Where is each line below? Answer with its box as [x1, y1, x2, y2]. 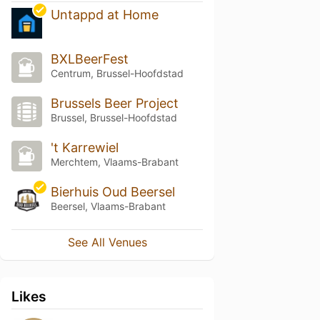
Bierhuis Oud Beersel [50, 184, 175, 199]
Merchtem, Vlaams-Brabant [50, 156, 179, 168]
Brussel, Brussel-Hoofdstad [50, 111, 177, 124]
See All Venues [67, 234, 147, 249]
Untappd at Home [50, 7, 159, 23]
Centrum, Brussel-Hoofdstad [50, 67, 184, 80]
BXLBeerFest [50, 51, 129, 67]
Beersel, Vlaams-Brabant [50, 199, 166, 212]
